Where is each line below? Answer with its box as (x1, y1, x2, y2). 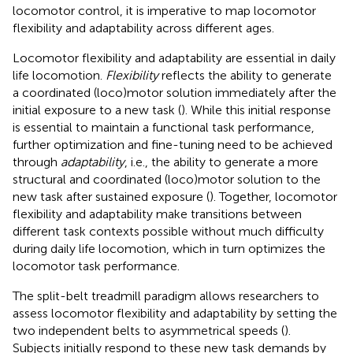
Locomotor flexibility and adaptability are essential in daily (13, 50, 336, 65)
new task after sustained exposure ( (13, 188, 210, 204)
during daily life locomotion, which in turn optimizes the (13, 240, 325, 256)
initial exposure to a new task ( (13, 102, 181, 117)
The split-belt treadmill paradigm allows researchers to (13, 288, 319, 303)
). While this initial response (181, 102, 331, 117)
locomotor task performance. (13, 258, 180, 273)
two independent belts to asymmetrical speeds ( (13, 322, 284, 338)
